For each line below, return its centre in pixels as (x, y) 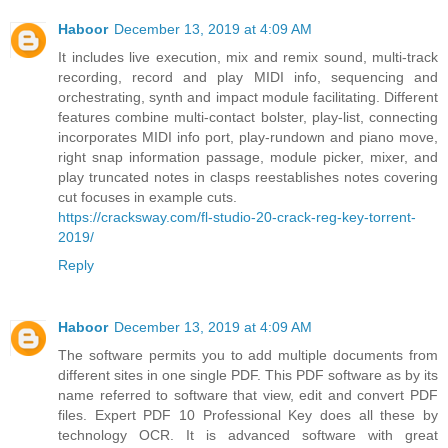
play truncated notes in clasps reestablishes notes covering (248, 177)
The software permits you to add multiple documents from (248, 355)
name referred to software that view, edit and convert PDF (248, 395)
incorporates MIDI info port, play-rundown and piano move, (248, 137)
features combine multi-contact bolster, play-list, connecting (248, 117)
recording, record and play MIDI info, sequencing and (248, 77)
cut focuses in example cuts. (147, 197)
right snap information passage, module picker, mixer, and (248, 157)
